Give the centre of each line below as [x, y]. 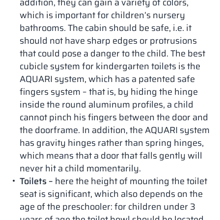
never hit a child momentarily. [80, 168]
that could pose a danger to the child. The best [112, 54]
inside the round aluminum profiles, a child [107, 105]
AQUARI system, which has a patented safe [107, 79]
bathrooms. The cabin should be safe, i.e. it [106, 28]
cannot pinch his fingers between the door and [114, 117]
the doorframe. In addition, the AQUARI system [115, 130]
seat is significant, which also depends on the [111, 194]
